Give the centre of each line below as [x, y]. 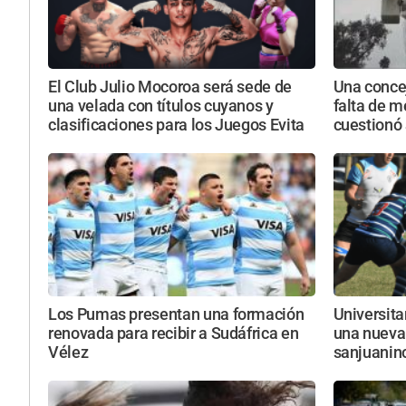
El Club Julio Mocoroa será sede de [170, 87]
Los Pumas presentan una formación [176, 314]
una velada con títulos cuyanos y [161, 106]
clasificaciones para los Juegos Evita [176, 126]
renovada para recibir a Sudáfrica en [174, 333]
